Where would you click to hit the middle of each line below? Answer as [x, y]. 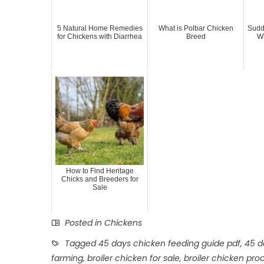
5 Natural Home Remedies [100, 28]
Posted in [83, 222]
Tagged [80, 243]
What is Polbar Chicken [196, 28]
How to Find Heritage [100, 171]
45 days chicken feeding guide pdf [169, 243]
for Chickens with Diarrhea [100, 36]
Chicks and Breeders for [100, 179]
